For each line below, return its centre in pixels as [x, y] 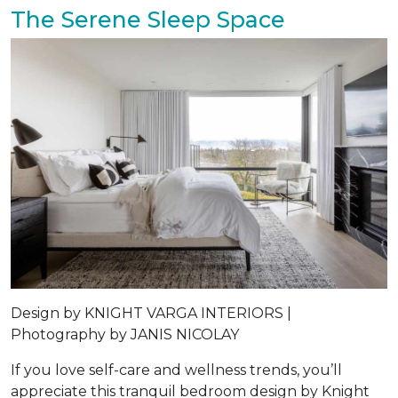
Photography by [71, 335]
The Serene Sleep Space [151, 19]
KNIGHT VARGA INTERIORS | [188, 314]
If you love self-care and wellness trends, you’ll [176, 370]
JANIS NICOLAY [187, 335]
